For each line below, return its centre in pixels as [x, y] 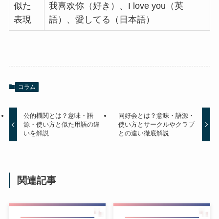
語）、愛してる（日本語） [101, 19]
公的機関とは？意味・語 [59, 116]
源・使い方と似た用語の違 [62, 125]
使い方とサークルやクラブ [156, 125]
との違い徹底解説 [143, 133]
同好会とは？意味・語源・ [156, 116]
